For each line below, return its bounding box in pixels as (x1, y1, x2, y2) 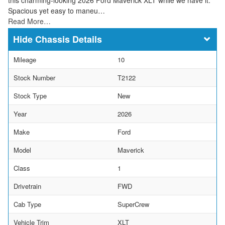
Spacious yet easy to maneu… (8, 5, 105, 16)
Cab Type (14, 199, 41, 209)
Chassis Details (35, 32, 102, 46)
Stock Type (14, 90, 47, 100)
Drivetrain (14, 181, 41, 191)
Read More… (8, 16, 51, 26)
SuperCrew (118, 199, 149, 209)
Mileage (14, 54, 36, 64)
